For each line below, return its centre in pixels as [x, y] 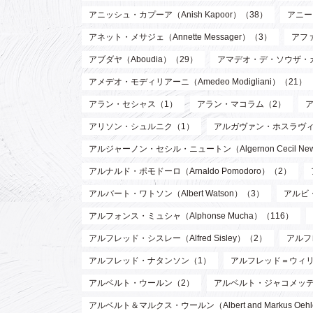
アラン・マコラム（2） [241, 104]
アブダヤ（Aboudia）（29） [143, 60]
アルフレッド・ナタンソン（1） [150, 261]
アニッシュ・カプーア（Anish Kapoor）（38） [178, 15]
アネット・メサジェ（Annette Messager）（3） [180, 37]
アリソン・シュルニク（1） [141, 127]
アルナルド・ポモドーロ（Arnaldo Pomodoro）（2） [190, 172]
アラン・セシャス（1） [133, 104]
